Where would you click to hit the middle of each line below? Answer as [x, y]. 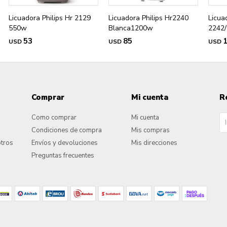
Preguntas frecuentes [63, 156]
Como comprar [54, 118]
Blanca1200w [130, 28]
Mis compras [150, 130]
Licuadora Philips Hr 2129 [50, 18]
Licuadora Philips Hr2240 [148, 18]
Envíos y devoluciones [64, 143]
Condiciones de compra [66, 130]
